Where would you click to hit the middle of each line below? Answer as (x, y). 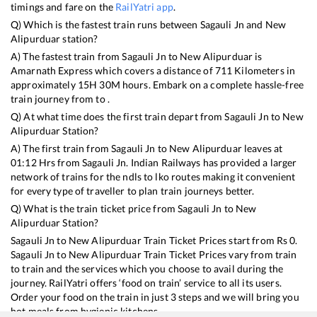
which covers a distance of (154, 70)
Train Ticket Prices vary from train (219, 254)
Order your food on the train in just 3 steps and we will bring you (155, 296)
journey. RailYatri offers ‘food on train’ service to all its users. (146, 282)
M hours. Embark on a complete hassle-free (207, 84)
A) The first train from (61, 148)
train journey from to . (60, 98)
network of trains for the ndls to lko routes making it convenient (153, 176)
